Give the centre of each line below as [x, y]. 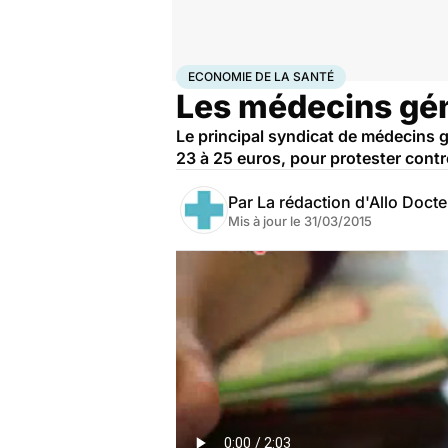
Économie [322, 73]
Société [272, 73]
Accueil [197, 73]
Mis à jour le [266, 221]
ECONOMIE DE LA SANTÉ [261, 76]
